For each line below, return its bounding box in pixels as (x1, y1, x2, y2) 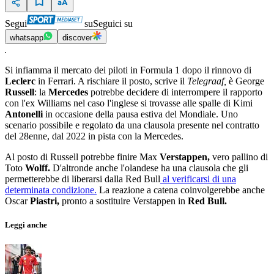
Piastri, (30, 196, 59, 207)
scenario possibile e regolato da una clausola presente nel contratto (5, 120, 259, 131)
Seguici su (93, 18, 133, 29)
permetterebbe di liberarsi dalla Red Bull (5, 174, 160, 185)
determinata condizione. (5, 185, 97, 196)
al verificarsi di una (160, 174, 236, 185)
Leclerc (5, 76, 35, 87)
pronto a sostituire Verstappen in (59, 196, 185, 207)
